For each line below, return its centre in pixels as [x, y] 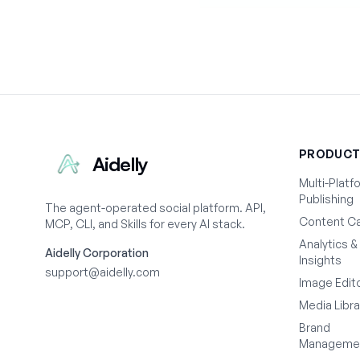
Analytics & [328, 244]
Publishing [326, 199]
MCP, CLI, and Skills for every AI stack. [145, 224]
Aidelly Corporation [97, 253]
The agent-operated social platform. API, [155, 208]
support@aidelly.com [102, 272]
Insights [320, 260]
